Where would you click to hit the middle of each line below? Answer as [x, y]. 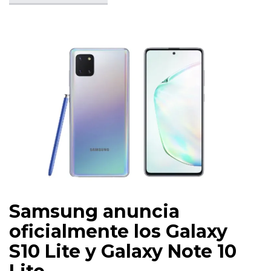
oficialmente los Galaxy [118, 232]
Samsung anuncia [94, 212]
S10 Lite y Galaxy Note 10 [123, 252]
